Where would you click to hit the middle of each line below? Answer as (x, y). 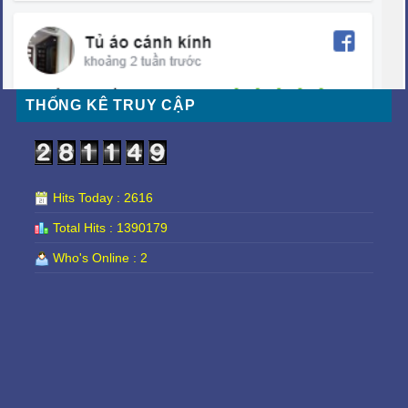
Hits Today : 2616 (101, 197)
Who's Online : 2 (98, 257)
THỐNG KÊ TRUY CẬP (111, 105)
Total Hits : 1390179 (108, 227)
